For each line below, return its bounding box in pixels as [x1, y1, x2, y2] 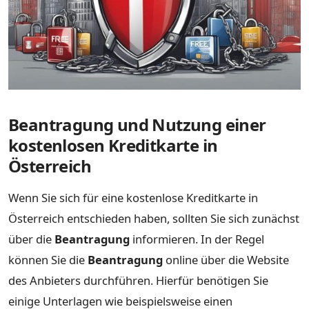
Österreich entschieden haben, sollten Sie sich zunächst [8, 210, 299, 227]
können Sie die [8, 252, 88, 268]
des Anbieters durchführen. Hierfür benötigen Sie [8, 272, 268, 289]
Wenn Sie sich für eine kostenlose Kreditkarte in [8, 190, 258, 206]
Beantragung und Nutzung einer [8, 113, 266, 137]
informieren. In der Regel [130, 231, 264, 248]
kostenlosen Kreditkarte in [8, 134, 218, 157]
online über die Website [163, 252, 289, 268]
